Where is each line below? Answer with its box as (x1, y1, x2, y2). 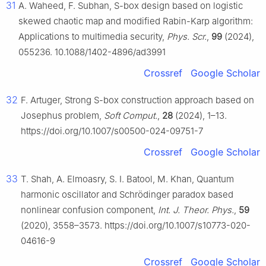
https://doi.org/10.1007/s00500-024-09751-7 (21, 125, 203, 137)
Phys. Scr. (167, 31, 207, 43)
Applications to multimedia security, (18, 31, 167, 43)
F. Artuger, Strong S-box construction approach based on (21, 94, 254, 106)
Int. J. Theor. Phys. (158, 204, 234, 216)
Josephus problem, (21, 110, 104, 122)
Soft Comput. (104, 110, 157, 122)
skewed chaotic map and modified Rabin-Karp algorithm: (18, 15, 253, 27)
